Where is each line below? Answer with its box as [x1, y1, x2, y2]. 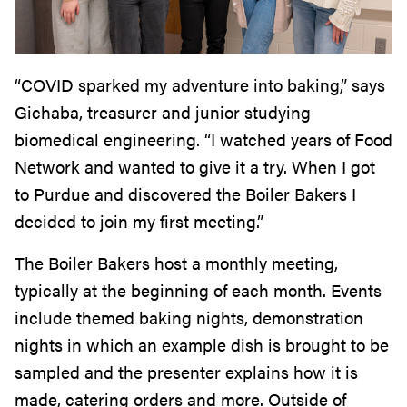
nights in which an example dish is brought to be [15, 333, 389, 358]
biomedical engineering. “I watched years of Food [15, 127, 392, 153]
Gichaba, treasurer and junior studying [15, 100, 311, 125]
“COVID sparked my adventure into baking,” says [15, 73, 385, 98]
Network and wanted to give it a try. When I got [15, 154, 375, 180]
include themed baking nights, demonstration [15, 305, 363, 331]
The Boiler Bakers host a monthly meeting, [15, 251, 338, 276]
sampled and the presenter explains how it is [15, 360, 358, 385]
